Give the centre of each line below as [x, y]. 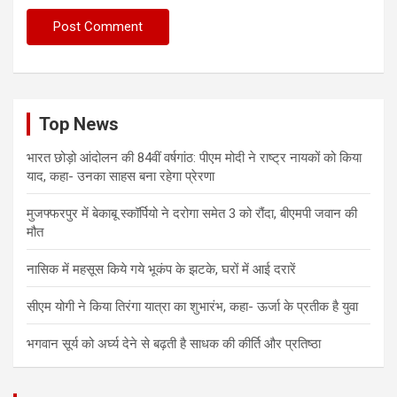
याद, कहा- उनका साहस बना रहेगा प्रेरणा [121, 177]
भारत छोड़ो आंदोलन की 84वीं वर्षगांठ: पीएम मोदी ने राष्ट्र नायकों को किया [194, 158]
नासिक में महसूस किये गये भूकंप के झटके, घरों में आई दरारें [161, 270]
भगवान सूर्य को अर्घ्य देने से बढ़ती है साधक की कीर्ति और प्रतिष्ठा [174, 344]
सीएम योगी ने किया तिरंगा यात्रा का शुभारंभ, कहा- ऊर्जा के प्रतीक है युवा [192, 307]
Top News [79, 125]
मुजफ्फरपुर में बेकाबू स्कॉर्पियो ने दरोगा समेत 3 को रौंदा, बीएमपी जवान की [192, 214]
